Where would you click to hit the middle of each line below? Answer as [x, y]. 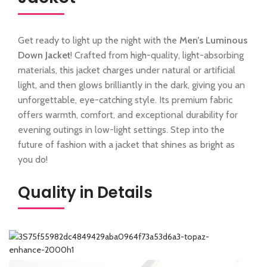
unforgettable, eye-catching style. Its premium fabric [125, 100]
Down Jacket [44, 55]
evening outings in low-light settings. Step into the [121, 129]
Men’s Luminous [213, 40]
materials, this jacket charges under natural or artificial [127, 70]
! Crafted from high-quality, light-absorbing [157, 55]
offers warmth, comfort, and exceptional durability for [128, 114]
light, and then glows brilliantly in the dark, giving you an [131, 85]
